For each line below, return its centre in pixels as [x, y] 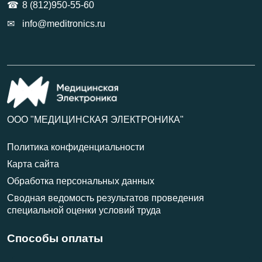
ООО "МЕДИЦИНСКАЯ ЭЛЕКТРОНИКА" [95, 120]
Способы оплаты [55, 239]
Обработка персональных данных [81, 181]
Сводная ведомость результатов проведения [106, 198]
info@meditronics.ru [64, 24]
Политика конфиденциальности [76, 147]
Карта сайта [33, 164]
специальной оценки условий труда [84, 211]
